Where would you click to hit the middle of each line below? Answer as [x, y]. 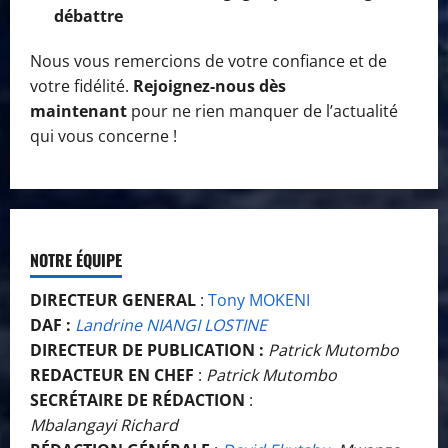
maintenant [78, 110]
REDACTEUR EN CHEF [112, 374]
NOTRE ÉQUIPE [76, 259]
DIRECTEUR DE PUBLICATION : [147, 349]
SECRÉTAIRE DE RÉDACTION [137, 399]
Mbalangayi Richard [104, 424]
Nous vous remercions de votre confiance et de [208, 60]
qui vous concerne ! [103, 135]
